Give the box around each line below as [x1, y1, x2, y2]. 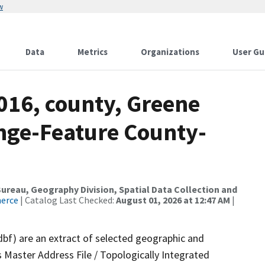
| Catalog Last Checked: [18, 194, 116, 206]
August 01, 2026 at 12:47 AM [116, 194, 230, 206]
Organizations [141, 46, 199, 57]
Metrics [77, 46, 108, 57]
